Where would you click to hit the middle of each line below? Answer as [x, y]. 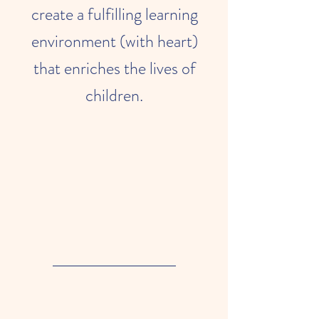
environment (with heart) [114, 41]
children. [114, 95]
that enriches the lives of [114, 68]
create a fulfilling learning [114, 14]
